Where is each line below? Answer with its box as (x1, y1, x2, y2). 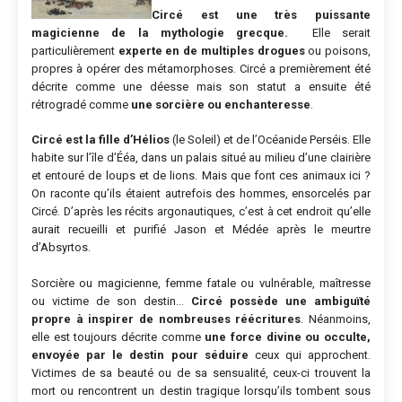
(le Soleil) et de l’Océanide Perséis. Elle (170, 133, 371, 147)
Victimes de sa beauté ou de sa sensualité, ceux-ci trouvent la (31, 365, 371, 380)
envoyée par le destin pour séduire (31, 347, 249, 362)
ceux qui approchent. (248, 347, 371, 362)
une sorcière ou (131, 97, 222, 111)
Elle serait (311, 25, 371, 39)
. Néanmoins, (301, 311, 371, 326)
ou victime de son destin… (31, 293, 191, 308)
